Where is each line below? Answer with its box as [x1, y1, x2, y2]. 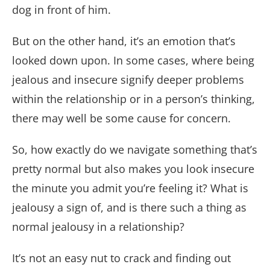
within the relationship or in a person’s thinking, [12, 92, 255, 107]
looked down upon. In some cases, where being [12, 53, 254, 68]
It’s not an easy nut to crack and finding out [12, 251, 231, 266]
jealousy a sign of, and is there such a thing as [12, 200, 246, 215]
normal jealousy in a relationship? [12, 219, 187, 234]
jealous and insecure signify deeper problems [12, 72, 244, 87]
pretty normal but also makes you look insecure [12, 162, 254, 177]
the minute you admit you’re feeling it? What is [12, 181, 248, 196]
